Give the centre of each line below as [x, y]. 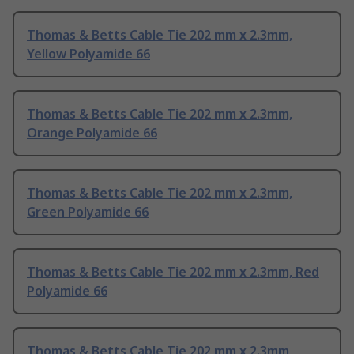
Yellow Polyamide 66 [88, 54]
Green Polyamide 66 [88, 212]
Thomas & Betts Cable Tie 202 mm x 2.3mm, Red [173, 272]
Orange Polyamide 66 [92, 133]
